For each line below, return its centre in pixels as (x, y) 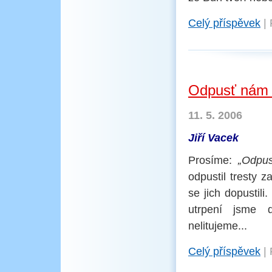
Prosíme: (213, 160)
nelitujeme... (218, 226)
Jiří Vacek (213, 138)
